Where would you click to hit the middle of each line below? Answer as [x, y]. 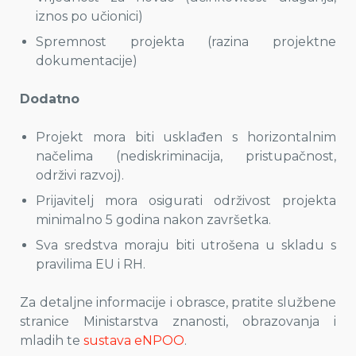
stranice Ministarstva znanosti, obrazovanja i [178, 321]
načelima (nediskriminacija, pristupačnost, [186, 156]
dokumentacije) [87, 61]
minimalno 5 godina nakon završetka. [153, 220]
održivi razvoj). [80, 175]
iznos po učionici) [89, 16]
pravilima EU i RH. [91, 264]
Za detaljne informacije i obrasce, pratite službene [178, 302]
